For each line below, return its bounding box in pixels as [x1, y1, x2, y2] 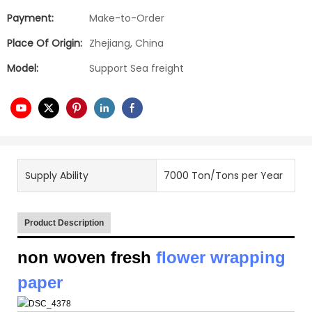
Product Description [24, 217, 104, 228]
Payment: [7, 11, 54, 25]
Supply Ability [25, 168, 88, 182]
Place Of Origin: [7, 36, 82, 50]
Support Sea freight [89, 61, 184, 75]
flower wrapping [156, 247, 286, 267]
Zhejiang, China [89, 36, 164, 50]
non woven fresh [17, 247, 156, 267]
